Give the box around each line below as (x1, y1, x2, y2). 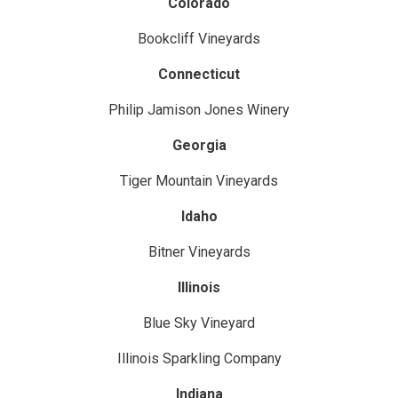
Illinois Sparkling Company (116, 349, 282, 367)
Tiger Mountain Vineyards (120, 171, 278, 189)
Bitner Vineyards (147, 243, 251, 260)
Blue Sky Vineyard (143, 314, 255, 331)
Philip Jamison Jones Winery (108, 100, 290, 118)
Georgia (171, 136, 227, 154)
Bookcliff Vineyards (138, 29, 260, 47)
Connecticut (158, 65, 240, 83)
